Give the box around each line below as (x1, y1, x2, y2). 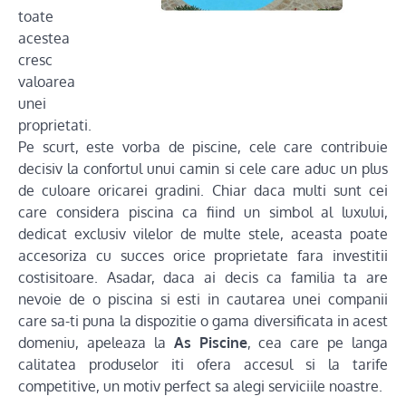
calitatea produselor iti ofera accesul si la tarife (18, 355, 388, 373)
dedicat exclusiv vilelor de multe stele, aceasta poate (18, 225, 388, 243)
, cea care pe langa (246, 333, 388, 352)
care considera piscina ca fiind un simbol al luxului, (18, 203, 388, 221)
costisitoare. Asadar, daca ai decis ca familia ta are (18, 268, 388, 286)
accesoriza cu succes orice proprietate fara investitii (18, 246, 388, 265)
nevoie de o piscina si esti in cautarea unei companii (18, 290, 388, 308)
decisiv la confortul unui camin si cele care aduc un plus (18, 159, 388, 178)
